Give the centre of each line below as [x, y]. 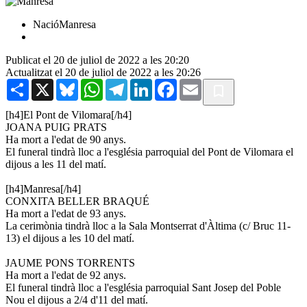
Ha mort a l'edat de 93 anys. [66, 213]
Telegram [148, 84]
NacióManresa [64, 24]
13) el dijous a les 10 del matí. [70, 238]
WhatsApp [126, 84]
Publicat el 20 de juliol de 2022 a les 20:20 [97, 60]
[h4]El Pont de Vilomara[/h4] [69, 114]
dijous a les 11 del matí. [56, 164]
